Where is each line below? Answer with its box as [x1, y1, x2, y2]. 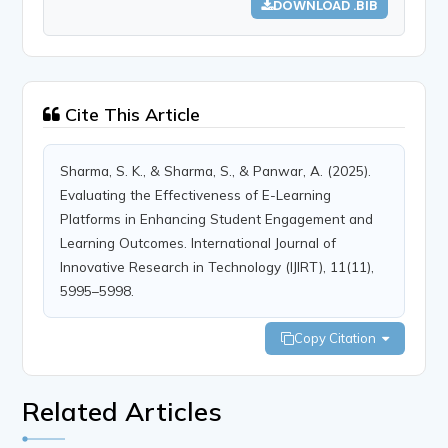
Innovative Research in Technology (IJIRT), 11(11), [60, 257, 375, 275]
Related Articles [22, 394, 223, 428]
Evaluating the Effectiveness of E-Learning [60, 185, 332, 203]
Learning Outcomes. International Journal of [60, 233, 337, 251]
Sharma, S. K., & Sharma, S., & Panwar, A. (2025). [60, 161, 372, 179]
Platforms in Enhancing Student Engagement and [60, 209, 374, 227]
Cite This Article [60, 102, 201, 126]
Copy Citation [293, 329, 382, 346]
